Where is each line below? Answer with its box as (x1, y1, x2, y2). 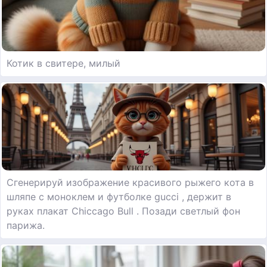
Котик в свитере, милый (7, 57, 120, 69)
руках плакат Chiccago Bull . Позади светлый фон (7, 204, 240, 217)
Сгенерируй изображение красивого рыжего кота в (7, 176, 254, 188)
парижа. (7, 219, 45, 231)
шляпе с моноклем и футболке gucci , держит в (7, 190, 231, 203)
